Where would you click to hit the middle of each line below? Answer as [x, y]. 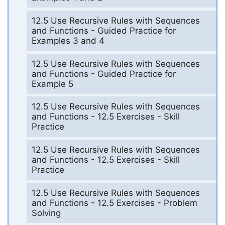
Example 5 [52, 84]
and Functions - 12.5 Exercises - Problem [114, 203]
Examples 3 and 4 [68, 40]
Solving [46, 213]
